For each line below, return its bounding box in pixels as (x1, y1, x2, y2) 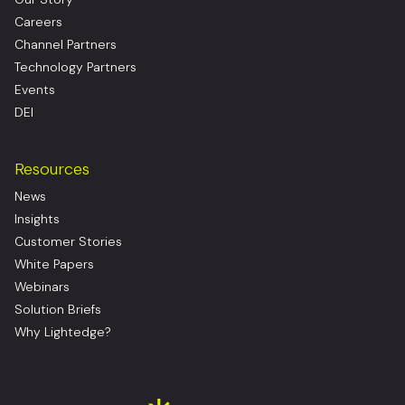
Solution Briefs (14, 301, 101, 318)
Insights (14, 211, 60, 228)
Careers (14, 14, 62, 31)
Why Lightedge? (14, 324, 111, 341)
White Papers (14, 256, 94, 273)
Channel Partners (14, 36, 117, 53)
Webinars (14, 278, 70, 296)
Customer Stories (14, 233, 122, 250)
